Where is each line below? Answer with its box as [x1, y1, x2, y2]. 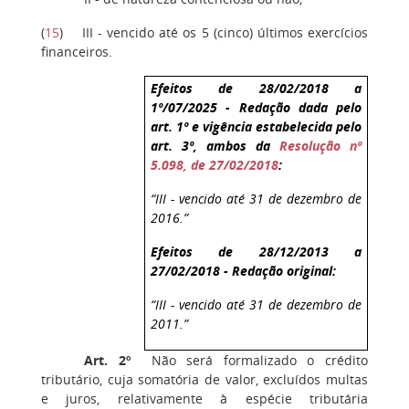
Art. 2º [84, 351, 131, 369]
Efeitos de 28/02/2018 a [151, 79, 362, 97]
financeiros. [41, 43, 112, 61]
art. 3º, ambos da [151, 136, 280, 154]
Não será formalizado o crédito [130, 351, 369, 369]
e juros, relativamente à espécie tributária [41, 389, 368, 407]
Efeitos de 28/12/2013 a [151, 242, 362, 260]
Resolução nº [279, 136, 362, 154]
